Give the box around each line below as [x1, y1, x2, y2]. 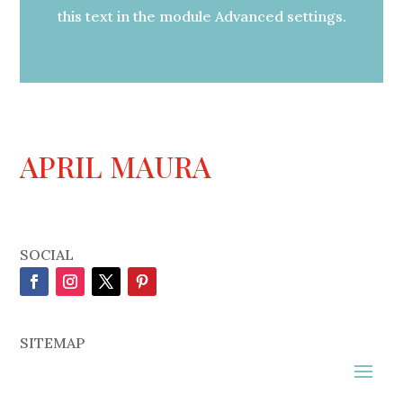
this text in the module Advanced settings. [57, 7, 346, 26]
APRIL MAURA [20, 147, 212, 186]
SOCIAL [20, 246, 75, 264]
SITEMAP [20, 334, 85, 353]
